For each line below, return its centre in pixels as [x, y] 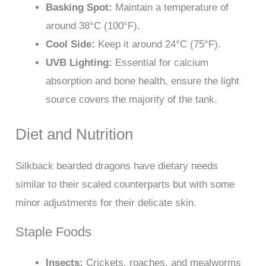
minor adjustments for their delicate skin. [106, 202]
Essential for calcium [161, 63]
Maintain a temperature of [171, 8]
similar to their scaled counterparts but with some [125, 184]
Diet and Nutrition [75, 134]
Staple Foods [54, 232]
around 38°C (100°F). [93, 26]
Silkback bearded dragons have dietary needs [117, 166]
